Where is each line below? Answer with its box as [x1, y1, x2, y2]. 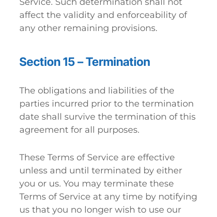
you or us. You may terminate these [19, 178, 174, 189]
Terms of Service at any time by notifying [19, 191, 197, 202]
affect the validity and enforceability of [19, 10, 187, 20]
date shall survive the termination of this [19, 111, 196, 122]
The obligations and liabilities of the [19, 85, 174, 96]
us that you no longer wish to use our [19, 204, 181, 215]
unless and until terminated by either [19, 165, 182, 176]
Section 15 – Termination [19, 55, 150, 69]
